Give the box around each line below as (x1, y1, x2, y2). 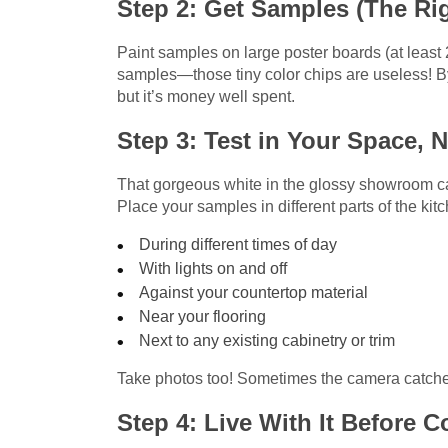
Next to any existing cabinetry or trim (139, 332, 396, 350)
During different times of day (139, 236, 338, 254)
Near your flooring (139, 308, 267, 326)
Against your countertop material (139, 284, 369, 302)
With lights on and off (139, 260, 288, 278)
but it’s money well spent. (117, 88, 295, 106)
